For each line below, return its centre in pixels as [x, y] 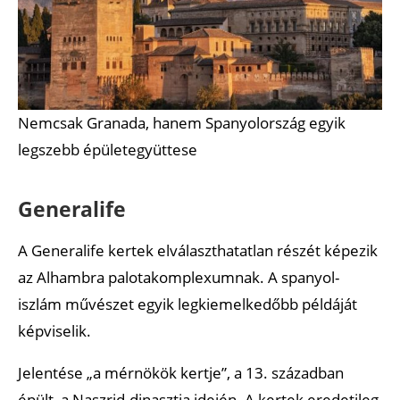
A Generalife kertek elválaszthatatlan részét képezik [198, 250]
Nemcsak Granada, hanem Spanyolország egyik [182, 122]
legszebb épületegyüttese [108, 149]
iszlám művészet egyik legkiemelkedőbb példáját [187, 304]
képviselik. [54, 330]
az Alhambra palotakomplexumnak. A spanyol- [179, 277]
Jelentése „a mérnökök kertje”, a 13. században [181, 372]
